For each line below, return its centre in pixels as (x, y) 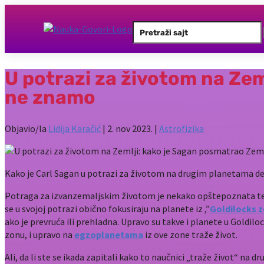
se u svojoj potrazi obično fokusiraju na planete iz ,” (107, 209)
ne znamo (50, 97)
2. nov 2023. (130, 129)
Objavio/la (27, 129)
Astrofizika (181, 129)
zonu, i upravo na (39, 235)
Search (146, 27)
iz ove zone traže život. (190, 235)
